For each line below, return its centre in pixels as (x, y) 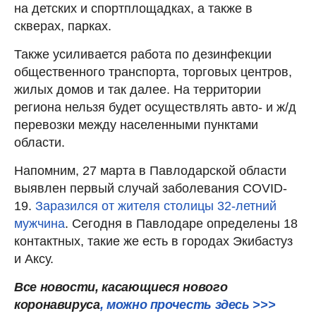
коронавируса (57, 305)
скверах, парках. (63, 26)
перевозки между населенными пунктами (136, 125)
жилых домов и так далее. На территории (138, 90)
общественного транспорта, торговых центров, (153, 72)
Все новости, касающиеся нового (121, 287)
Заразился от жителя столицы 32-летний (156, 206)
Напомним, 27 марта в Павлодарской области (150, 171)
